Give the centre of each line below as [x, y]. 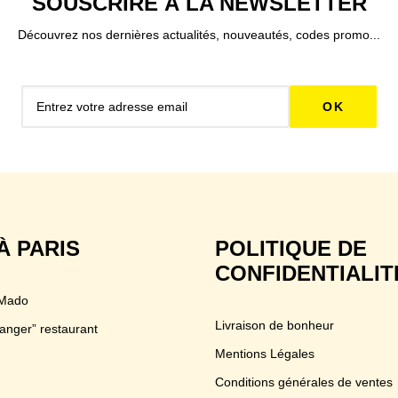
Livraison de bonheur [275, 325]
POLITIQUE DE [291, 248]
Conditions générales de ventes [304, 382]
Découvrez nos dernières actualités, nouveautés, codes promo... [199, 35]
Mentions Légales [265, 354]
